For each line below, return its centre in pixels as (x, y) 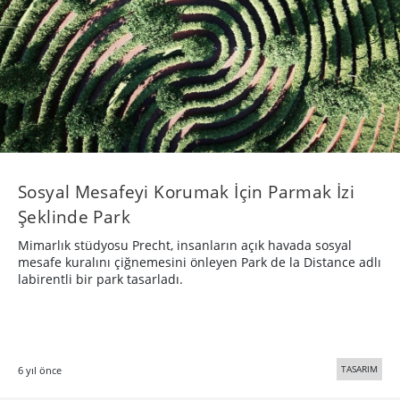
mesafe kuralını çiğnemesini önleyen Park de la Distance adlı (200, 262)
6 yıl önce (40, 370)
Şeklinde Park (74, 216)
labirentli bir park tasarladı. (100, 279)
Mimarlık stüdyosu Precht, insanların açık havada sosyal (185, 245)
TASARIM (359, 368)
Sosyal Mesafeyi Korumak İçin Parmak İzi (186, 191)
